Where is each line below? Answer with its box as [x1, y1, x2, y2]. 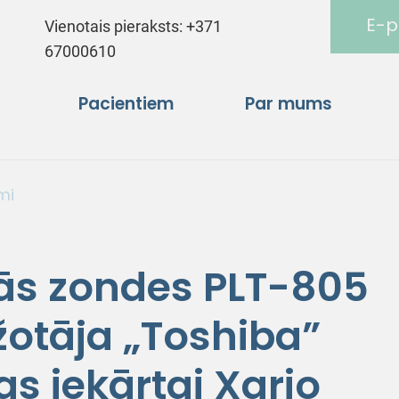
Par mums [245, 93, 332, 114]
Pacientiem [78, 93, 174, 114]
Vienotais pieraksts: [45, 17, 187, 36]
